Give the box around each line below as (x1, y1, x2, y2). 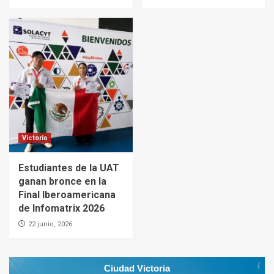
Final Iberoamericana (18, 189, 116, 201)
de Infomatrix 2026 (18, 202, 105, 215)
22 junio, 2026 (28, 220, 72, 229)
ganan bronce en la (18, 176, 106, 188)
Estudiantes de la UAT (18, 162, 119, 174)
